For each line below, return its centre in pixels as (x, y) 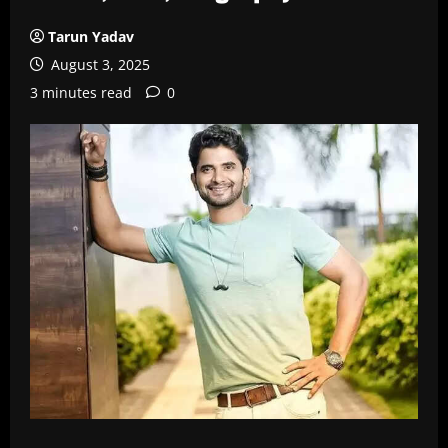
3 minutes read (81, 92)
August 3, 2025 (98, 64)
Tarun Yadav (91, 36)
